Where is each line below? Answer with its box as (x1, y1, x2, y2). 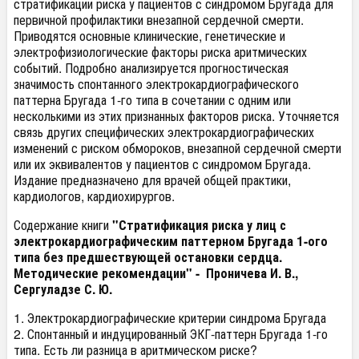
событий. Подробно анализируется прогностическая (14, 58, 288, 77)
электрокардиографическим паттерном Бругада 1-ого (14, 232, 328, 250)
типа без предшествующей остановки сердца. (14, 248, 282, 266)
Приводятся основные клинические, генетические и (14, 26, 285, 45)
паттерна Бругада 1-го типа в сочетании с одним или (14, 91, 291, 109)
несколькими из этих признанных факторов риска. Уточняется (14, 107, 339, 125)
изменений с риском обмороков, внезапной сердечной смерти (14, 139, 341, 157)
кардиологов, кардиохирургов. (14, 187, 175, 205)
